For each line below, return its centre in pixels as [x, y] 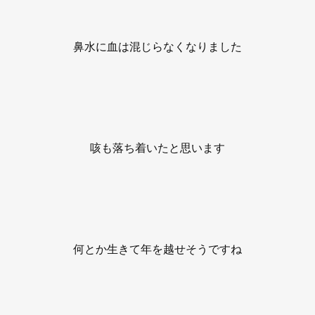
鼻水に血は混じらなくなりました [157, 46]
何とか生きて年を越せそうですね [157, 249]
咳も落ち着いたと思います [157, 147]
